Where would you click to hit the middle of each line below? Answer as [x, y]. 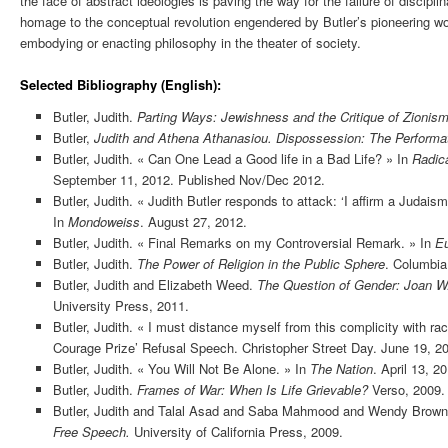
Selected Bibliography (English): [120, 84]
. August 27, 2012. [193, 221]
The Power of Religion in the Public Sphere [260, 263]
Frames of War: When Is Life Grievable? [252, 389]
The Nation [341, 368]
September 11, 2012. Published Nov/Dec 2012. [188, 179]
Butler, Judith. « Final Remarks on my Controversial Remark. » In [243, 242]
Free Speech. [91, 431]
